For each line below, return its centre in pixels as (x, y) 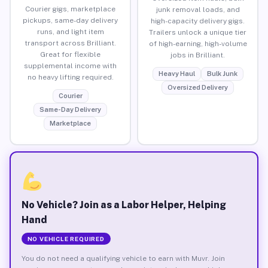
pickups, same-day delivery (70, 20)
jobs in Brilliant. (198, 55)
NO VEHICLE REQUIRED (66, 238)
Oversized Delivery (198, 87)
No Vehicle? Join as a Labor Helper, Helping (124, 205)
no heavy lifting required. (70, 77)
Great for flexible (70, 54)
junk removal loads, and (198, 9)
